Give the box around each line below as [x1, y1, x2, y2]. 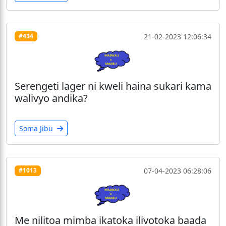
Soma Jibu [19, 123, 55, 133]
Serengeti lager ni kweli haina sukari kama [15, 79, 211, 93]
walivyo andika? [15, 91, 88, 105]
